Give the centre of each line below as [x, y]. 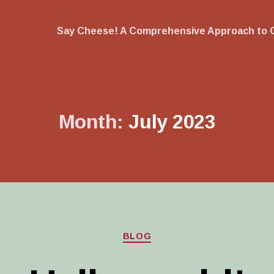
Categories [163, 231]
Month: [91, 122]
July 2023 [172, 122]
